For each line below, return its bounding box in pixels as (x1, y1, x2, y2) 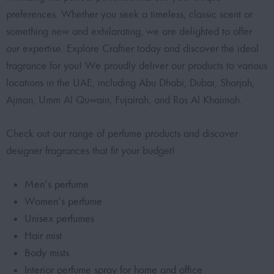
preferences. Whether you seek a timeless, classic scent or (6, 7, 253, 21)
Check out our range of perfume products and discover (6, 127, 238, 140)
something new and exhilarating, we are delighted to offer (6, 24, 252, 38)
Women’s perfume (24, 194, 102, 208)
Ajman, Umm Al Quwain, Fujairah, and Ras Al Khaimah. (6, 93, 242, 106)
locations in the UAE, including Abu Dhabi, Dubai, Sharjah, (6, 76, 254, 89)
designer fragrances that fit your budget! (6, 144, 175, 157)
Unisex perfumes (24, 212, 94, 225)
